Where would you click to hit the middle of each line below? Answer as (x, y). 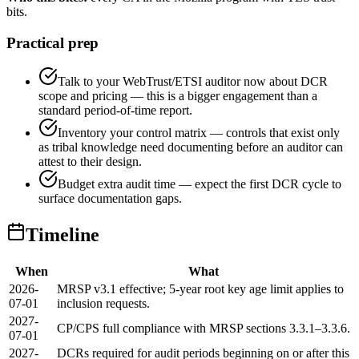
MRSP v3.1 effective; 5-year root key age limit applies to (200, 289)
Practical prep (52, 42)
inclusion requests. (103, 304)
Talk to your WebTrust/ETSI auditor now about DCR (193, 82)
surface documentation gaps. (110, 199)
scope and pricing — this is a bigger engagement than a (178, 96)
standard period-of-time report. (115, 111)
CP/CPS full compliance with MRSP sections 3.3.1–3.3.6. (204, 329)
